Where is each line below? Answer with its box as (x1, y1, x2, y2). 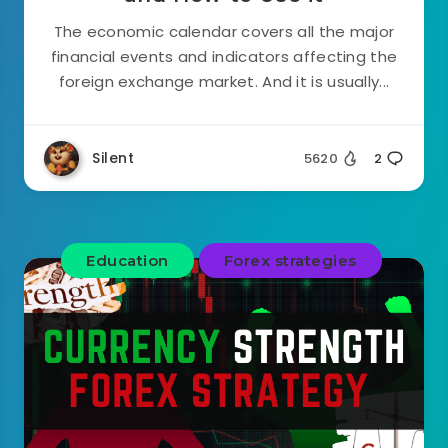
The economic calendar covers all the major (53, 21, 395, 42)
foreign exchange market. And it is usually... (58, 71, 390, 92)
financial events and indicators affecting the (50, 46, 398, 67)
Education (86, 251, 169, 270)
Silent (92, 148, 134, 168)
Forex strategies (223, 251, 357, 270)
